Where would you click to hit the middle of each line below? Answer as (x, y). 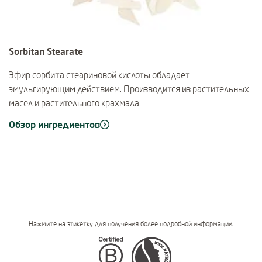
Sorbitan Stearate (46, 51)
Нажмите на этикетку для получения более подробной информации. (131, 224)
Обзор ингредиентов (54, 125)
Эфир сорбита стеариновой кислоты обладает (99, 75)
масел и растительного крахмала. (75, 103)
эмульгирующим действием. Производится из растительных (129, 89)
